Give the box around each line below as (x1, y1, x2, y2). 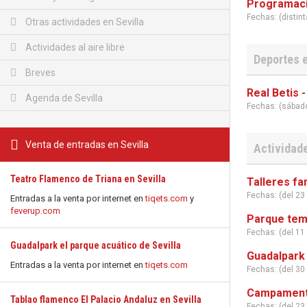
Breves (23, 67, 56, 78)
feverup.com (10, 206, 60, 216)
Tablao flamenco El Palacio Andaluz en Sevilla (10, 294, 201, 305)
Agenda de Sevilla (23, 93, 103, 103)
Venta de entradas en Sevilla (25, 139, 149, 150)
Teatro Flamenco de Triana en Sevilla (10, 173, 166, 184)
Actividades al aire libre (23, 42, 125, 53)
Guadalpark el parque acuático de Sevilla (10, 240, 181, 251)
